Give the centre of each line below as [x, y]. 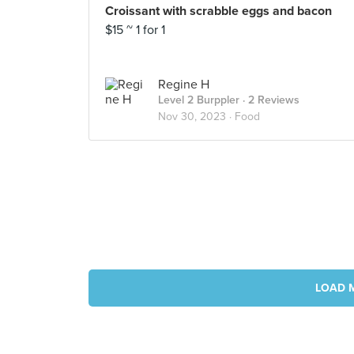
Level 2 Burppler [199, 100]
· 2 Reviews [269, 100]
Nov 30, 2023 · [196, 117]
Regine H [184, 85]
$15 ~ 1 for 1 [135, 30]
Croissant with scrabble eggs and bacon [218, 11]
